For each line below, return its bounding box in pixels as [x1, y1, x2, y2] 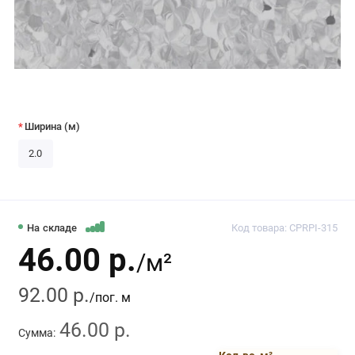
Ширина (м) [25, 120, 81, 132]
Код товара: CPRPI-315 [231, 221, 338, 234]
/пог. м [89, 289, 131, 305]
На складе [27, 221, 80, 234]
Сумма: [17, 326, 55, 339]
